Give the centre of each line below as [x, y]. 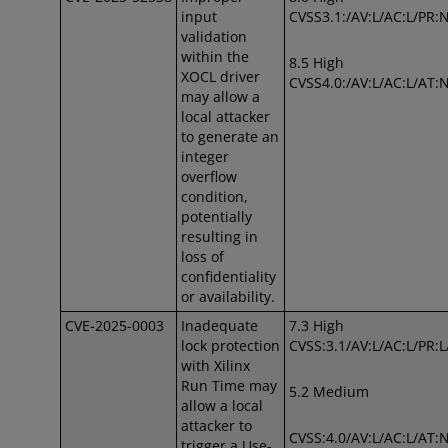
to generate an [230, 136]
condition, [214, 196]
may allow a [220, 96]
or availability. [228, 296]
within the [215, 56]
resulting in [219, 236]
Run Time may [229, 385]
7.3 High [316, 325]
